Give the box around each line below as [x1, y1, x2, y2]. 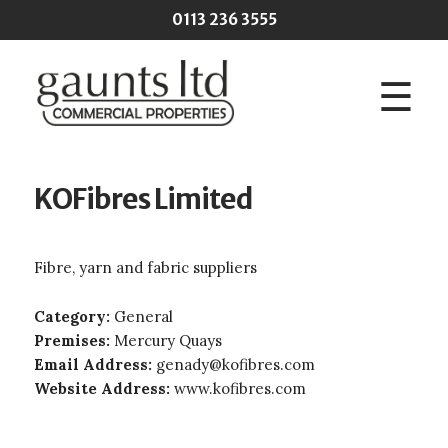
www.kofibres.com [173, 378, 306, 398]
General [113, 306, 173, 326]
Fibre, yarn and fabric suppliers [33, 257, 261, 277]
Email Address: [33, 354, 156, 374]
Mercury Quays [113, 330, 222, 350]
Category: [33, 306, 114, 326]
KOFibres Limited [33, 181, 252, 217]
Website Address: [33, 378, 174, 398]
